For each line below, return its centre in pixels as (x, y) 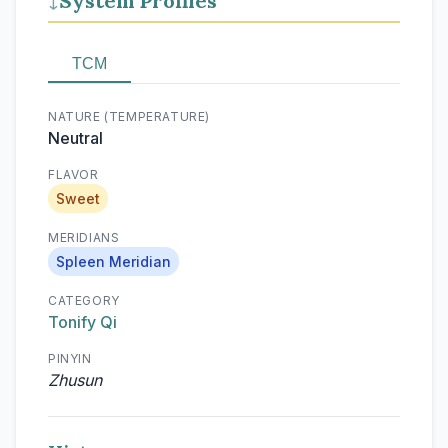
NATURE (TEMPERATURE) (129, 116)
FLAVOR (73, 174)
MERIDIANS (84, 237)
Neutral (75, 138)
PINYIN (70, 358)
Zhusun (75, 380)
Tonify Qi (82, 322)
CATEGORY (84, 300)
